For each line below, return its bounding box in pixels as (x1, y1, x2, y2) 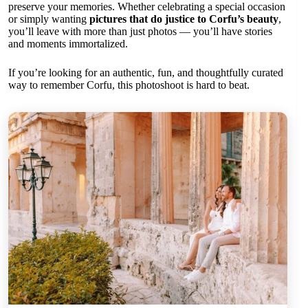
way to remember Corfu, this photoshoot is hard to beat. (8, 79, 250, 91)
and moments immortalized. (8, 38, 128, 50)
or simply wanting (8, 13, 89, 25)
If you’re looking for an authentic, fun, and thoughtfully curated (8, 67, 283, 79)
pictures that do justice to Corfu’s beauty (89, 13, 278, 25)
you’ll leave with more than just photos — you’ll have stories (8, 25, 272, 38)
